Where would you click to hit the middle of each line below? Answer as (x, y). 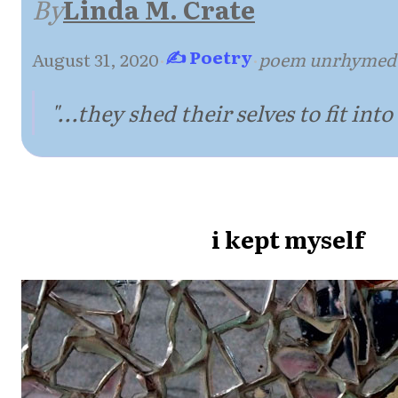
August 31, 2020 (96, 59)
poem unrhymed (327, 59)
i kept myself (288, 239)
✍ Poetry (209, 56)
